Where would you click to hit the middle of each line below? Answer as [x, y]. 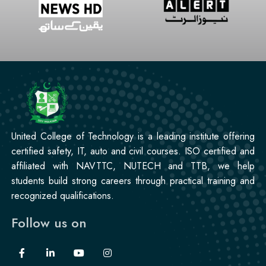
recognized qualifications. [63, 196]
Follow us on [49, 223]
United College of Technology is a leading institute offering [133, 137]
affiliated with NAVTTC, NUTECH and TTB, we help [133, 166]
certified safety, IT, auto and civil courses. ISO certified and [133, 151]
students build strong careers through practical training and [133, 181]
